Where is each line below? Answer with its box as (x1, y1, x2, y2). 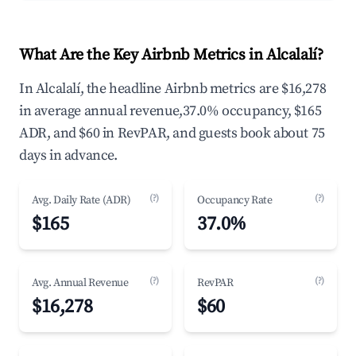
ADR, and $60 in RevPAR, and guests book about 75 (19, 124, 325, 142)
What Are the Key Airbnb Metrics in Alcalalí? (19, 45, 323, 65)
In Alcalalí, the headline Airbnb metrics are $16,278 (19, 79, 327, 98)
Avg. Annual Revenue (32, 276, 129, 290)
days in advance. (19, 146, 118, 164)
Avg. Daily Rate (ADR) (32, 193, 131, 207)
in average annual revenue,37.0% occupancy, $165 (19, 102, 322, 120)
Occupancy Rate (197, 193, 273, 207)
